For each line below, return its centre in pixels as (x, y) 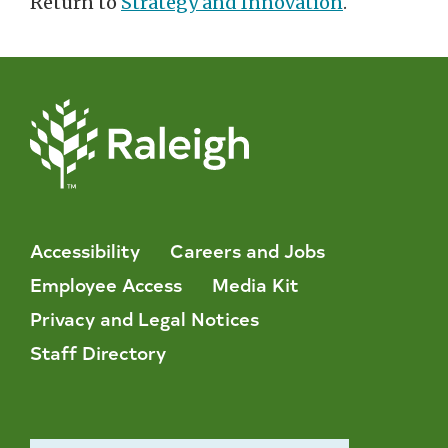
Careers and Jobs (247, 250)
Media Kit (255, 284)
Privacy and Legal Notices (144, 318)
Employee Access (106, 284)
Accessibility (85, 250)
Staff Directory (98, 352)
